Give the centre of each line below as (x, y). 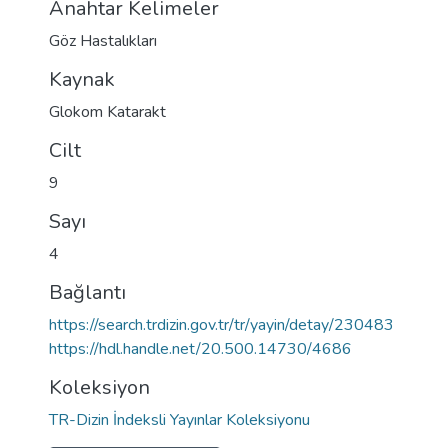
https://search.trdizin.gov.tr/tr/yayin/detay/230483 (221, 325)
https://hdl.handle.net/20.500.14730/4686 (200, 349)
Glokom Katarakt (107, 112)
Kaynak (82, 79)
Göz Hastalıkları (103, 41)
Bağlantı (87, 292)
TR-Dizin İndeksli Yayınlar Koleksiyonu (179, 420)
